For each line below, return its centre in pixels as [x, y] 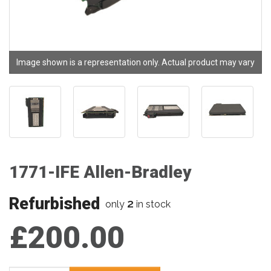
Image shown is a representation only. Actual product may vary [135, 62]
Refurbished [54, 204]
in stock [152, 204]
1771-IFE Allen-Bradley [100, 172]
